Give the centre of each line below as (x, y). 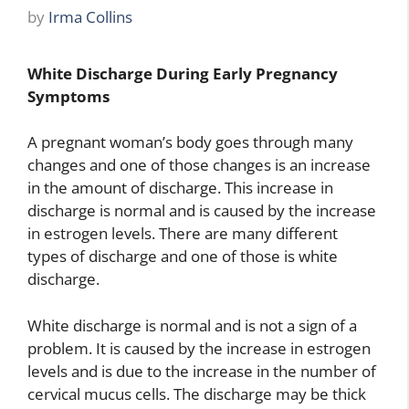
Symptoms (68, 96)
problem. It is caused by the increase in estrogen (199, 348)
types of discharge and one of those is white (183, 256)
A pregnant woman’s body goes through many (190, 142)
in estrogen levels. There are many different (183, 233)
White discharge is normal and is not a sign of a (192, 325)
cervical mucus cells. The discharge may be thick (197, 393)
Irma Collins (90, 16)
